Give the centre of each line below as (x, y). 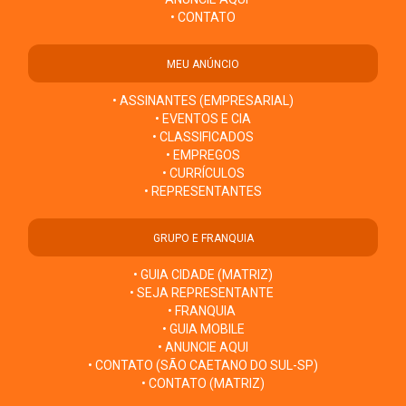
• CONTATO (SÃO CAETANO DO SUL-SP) (203, 366)
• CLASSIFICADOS (203, 137)
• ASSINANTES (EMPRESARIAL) (203, 101)
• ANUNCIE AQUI (203, 348)
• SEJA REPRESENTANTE (203, 293)
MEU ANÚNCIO (203, 65)
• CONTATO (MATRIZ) (203, 384)
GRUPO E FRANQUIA (203, 239)
